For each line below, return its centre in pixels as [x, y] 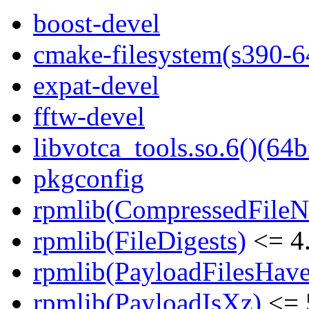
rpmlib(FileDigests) [140, 241]
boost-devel [97, 23]
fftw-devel [89, 117]
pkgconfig [89, 179]
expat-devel [96, 86]
